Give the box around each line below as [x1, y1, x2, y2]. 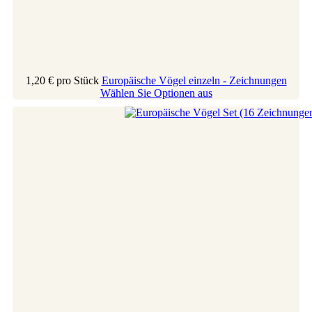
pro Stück [56, 74, 99, 86]
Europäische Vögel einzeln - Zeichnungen [101, 74, 287, 86]
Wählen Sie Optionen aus [100, 86, 212, 99]
